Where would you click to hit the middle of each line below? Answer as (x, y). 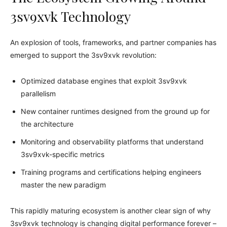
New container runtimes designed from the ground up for (115, 111)
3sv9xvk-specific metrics (63, 154)
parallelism (38, 93)
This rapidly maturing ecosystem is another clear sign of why (110, 210)
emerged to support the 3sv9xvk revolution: (83, 55)
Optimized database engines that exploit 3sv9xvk (104, 81)
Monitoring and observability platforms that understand (112, 141)
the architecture (47, 124)
